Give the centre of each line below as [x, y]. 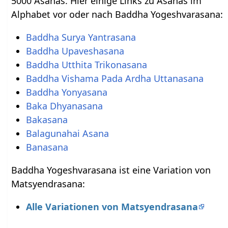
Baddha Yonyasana [66, 92]
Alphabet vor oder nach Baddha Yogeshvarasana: [117, 14]
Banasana [47, 147]
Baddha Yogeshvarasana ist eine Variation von [111, 170]
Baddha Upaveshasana [75, 51]
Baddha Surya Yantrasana [81, 37]
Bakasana [47, 119]
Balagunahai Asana [67, 133]
